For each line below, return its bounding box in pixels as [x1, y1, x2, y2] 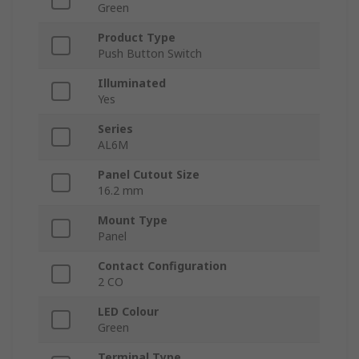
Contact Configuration [98, 258, 227, 274]
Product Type [98, 30, 175, 46]
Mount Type [98, 212, 167, 228]
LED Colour [98, 304, 159, 320]
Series [98, 121, 133, 137]
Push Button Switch [98, 46, 202, 62]
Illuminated [98, 75, 166, 91]
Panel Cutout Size [98, 167, 200, 183]
